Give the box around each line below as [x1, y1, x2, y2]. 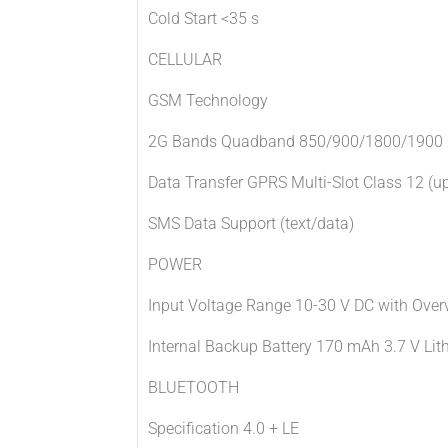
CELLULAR [148, 50, 222, 69]
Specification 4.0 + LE [148, 419, 299, 438]
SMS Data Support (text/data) [148, 214, 354, 233]
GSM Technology [148, 91, 268, 110]
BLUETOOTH [148, 378, 239, 397]
